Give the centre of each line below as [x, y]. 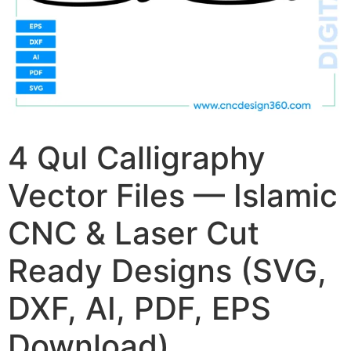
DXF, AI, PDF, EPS [139, 308]
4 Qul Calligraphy [137, 158]
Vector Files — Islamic [173, 195]
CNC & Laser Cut [134, 233]
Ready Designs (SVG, [167, 271]
